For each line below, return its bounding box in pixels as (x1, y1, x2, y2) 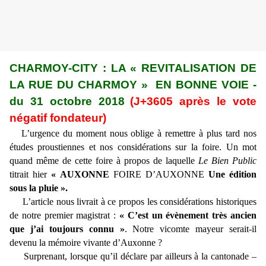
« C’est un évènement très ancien (119, 210, 256, 221)
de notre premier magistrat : (9, 210, 119, 221)
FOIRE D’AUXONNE (113, 169, 208, 180)
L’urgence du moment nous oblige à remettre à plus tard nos (21, 128, 257, 139)
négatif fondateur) (9, 112, 106, 125)
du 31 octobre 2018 (9, 95, 125, 108)
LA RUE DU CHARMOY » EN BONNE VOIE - (9, 78, 256, 91)
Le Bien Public (198, 156, 256, 166)
